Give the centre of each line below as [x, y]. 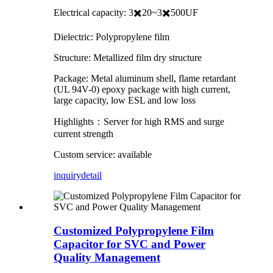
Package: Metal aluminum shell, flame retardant [145, 78]
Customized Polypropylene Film [134, 230]
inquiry [67, 175]
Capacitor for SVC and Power [129, 244]
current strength [83, 133]
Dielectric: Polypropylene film [112, 37]
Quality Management [107, 257]
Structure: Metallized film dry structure [128, 57]
